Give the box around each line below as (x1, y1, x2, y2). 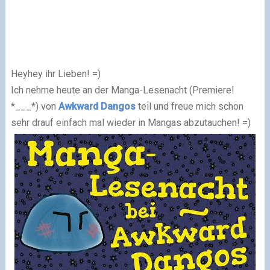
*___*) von (10, 100, 58, 112)
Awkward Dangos (58, 100, 136, 112)
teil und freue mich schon (135, 100, 243, 112)
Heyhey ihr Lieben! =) (10, 67, 101, 80)
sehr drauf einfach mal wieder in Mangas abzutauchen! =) (10, 116, 251, 128)
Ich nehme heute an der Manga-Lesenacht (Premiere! (10, 84, 234, 96)
